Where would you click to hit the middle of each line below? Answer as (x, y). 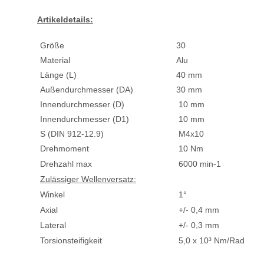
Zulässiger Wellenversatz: (88, 179)
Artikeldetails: (65, 19)
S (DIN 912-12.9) (71, 133)
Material (54, 60)
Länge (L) (57, 75)
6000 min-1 (199, 164)
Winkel (51, 194)
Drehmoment (63, 148)
